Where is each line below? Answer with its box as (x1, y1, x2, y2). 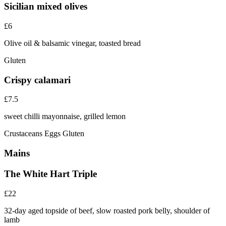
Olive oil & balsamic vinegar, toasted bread (4, 39, 141, 47)
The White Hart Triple (4, 168, 97, 179)
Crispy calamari (4, 74, 71, 85)
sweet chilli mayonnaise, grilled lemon (4, 112, 126, 121)
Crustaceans (4, 129, 44, 138)
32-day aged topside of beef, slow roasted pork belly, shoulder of (4, 206, 210, 215)
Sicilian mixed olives (4, 1, 87, 12)
